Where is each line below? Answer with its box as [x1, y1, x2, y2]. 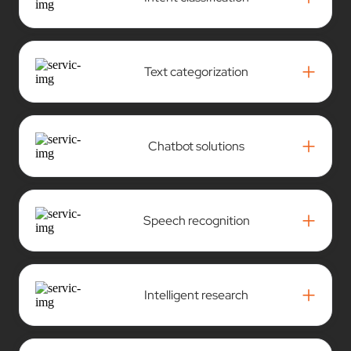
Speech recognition [143, 212, 250, 229]
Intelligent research [144, 286, 249, 303]
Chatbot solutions [148, 137, 245, 154]
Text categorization [144, 63, 249, 80]
